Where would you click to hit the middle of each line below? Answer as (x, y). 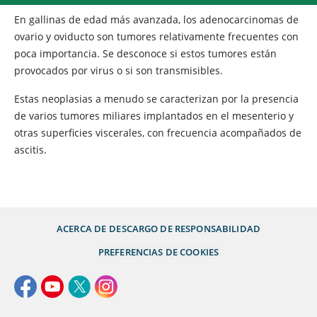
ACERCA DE (81, 229)
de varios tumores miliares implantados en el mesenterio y (154, 116)
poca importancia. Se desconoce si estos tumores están (145, 53)
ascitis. (30, 150)
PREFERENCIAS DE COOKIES (158, 252)
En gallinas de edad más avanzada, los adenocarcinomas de (156, 19)
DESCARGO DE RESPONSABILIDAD (185, 229)
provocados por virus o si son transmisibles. (119, 70)
